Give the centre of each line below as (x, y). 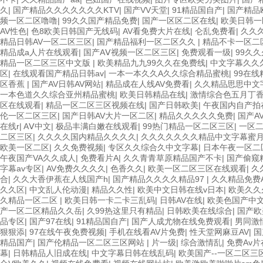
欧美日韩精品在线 (153, 95)
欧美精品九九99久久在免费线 (151, 63)
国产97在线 (50, 221)
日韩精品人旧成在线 (50, 253)
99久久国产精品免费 (100, 21)
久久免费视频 (79, 147)
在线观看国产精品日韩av (58, 73)
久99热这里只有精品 (124, 211)
